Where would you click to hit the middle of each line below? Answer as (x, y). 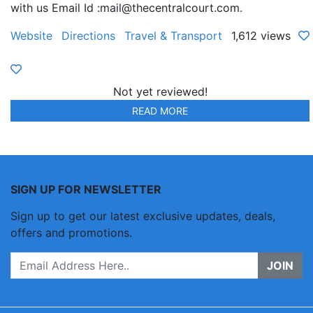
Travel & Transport (173, 36)
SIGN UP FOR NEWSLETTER (86, 190)
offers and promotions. (71, 233)
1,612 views (261, 36)
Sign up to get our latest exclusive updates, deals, (143, 216)
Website (31, 36)
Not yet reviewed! (160, 92)
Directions (88, 36)
